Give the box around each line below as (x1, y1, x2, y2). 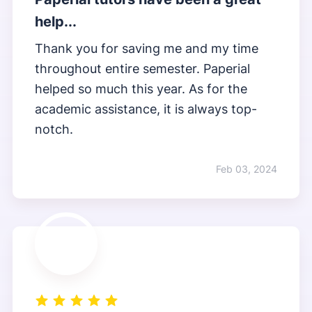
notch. (34, 122, 73, 137)
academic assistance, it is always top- (34, 102, 257, 117)
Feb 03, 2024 (216, 163, 278, 175)
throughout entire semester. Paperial (34, 61, 250, 77)
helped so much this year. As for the (34, 81, 247, 97)
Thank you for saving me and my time (34, 41, 258, 56)
